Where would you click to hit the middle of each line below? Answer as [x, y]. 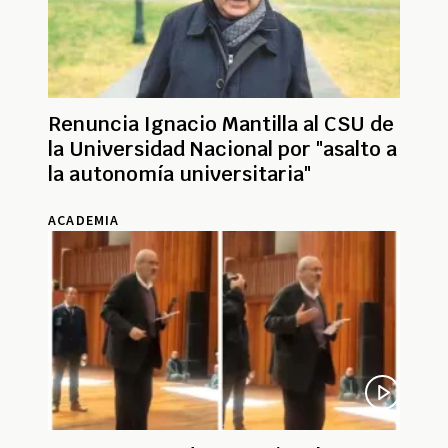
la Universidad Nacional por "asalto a [222, 149]
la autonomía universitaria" [179, 174]
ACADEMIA [84, 220]
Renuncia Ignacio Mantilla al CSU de [221, 124]
